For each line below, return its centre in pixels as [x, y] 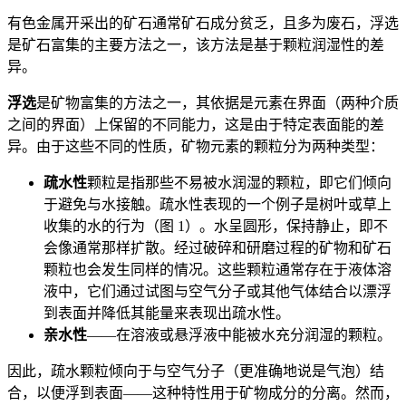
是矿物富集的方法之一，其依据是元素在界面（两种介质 [217, 102]
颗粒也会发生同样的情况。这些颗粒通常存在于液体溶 [217, 269]
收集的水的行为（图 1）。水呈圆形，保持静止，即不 [216, 226]
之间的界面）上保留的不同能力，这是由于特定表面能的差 [196, 124]
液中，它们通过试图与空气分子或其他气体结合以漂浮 [217, 291]
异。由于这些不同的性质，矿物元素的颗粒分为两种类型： [196, 146]
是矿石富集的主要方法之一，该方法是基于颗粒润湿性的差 [196, 44]
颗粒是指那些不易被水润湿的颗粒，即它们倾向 [239, 182]
